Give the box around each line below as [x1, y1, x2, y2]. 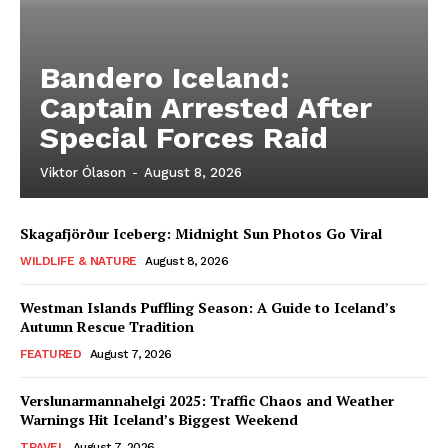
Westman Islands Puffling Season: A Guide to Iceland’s [20, 298, 396, 317]
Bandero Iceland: [40, 60, 290, 95]
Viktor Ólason [40, 165, 126, 180]
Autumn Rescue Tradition [20, 317, 194, 336]
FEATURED [20, 347, 81, 361]
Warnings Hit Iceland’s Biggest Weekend [20, 410, 298, 429]
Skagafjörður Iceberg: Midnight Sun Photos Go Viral [20, 224, 382, 243]
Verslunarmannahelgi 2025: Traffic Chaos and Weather [20, 391, 394, 410]
